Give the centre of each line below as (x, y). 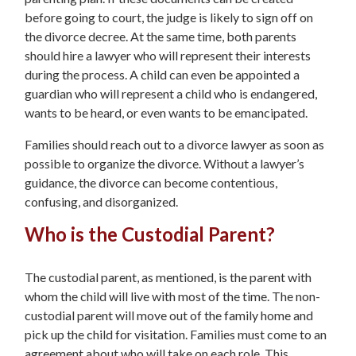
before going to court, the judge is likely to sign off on (169, 17)
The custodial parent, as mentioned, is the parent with (168, 277)
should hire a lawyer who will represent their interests (168, 55)
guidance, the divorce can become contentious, (151, 182)
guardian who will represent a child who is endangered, (171, 93)
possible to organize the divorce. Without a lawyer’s (164, 163)
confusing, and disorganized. (101, 201)
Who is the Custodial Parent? (150, 234)
